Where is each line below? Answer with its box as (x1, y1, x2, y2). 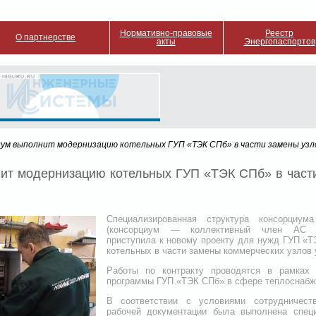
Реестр (265, 28, 294, 38)
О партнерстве (16, 32, 76, 42)
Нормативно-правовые (119, 28, 212, 38)
